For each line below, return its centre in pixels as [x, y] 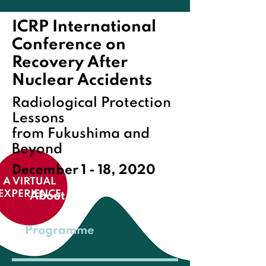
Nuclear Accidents [82, 80]
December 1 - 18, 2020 [84, 170]
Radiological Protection [91, 103]
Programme [59, 231]
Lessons [38, 118]
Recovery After [70, 63]
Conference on [69, 45]
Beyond [37, 149]
